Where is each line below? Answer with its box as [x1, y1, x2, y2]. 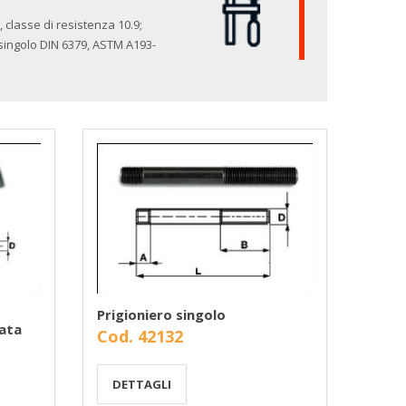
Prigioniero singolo [96, 304, 226, 324]
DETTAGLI [111, 375, 171, 392]
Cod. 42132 [96, 324, 183, 347]
